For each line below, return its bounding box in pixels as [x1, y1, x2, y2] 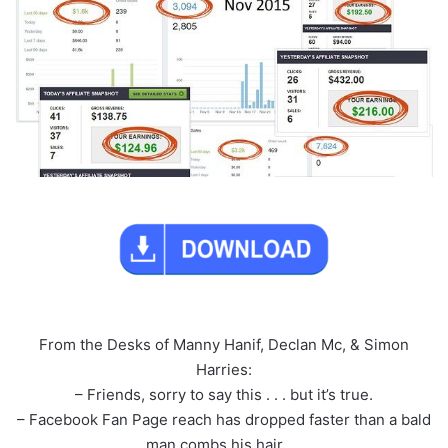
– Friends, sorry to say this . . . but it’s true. [75, 385, 373, 405]
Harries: [196, 360, 252, 380]
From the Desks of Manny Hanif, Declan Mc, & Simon [39, 335, 409, 355]
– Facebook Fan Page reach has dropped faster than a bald [17, 410, 431, 430]
